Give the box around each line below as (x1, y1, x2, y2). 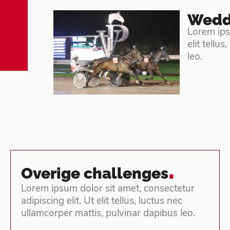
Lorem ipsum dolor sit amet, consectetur (21, 184, 195, 194)
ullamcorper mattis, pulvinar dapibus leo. (21, 208, 195, 219)
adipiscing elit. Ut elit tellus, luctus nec (21, 196, 182, 206)
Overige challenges (21, 164, 168, 182)
